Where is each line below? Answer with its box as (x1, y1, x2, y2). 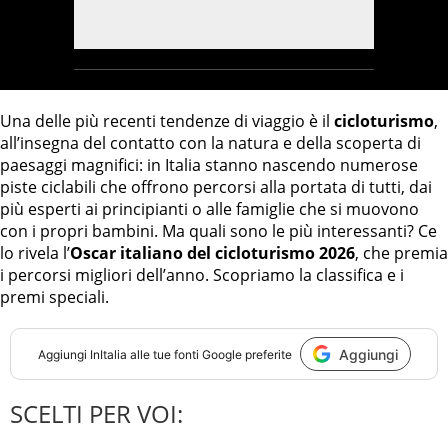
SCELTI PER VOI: (10, 397, 183, 431)
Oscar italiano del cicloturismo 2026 (70, 242, 355, 265)
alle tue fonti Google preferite (126, 346, 292, 362)
